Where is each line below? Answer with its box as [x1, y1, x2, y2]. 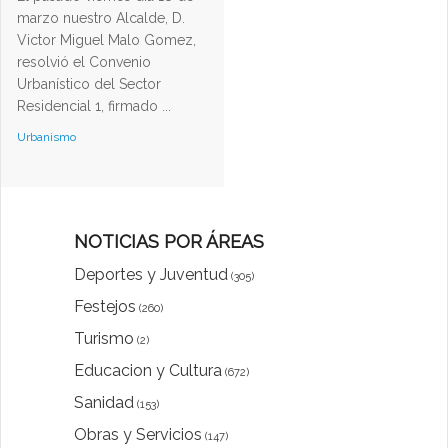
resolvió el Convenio [17, 54, 151, 71]
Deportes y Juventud [74, 265, 228, 285]
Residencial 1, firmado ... [17, 98, 171, 115]
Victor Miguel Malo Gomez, [17, 32, 196, 49]
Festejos [74, 297, 136, 317]
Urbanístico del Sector [17, 76, 161, 93]
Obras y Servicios [74, 425, 202, 445]
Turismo [74, 329, 134, 349]
